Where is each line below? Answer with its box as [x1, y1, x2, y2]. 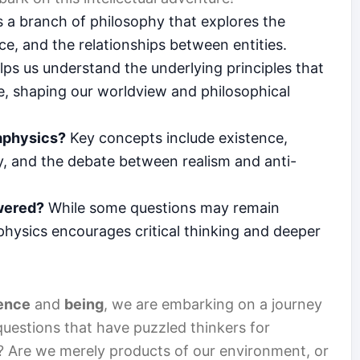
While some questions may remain [44, 199, 280, 217]
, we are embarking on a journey [104, 296, 322, 313]
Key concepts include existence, [66, 129, 288, 147]
